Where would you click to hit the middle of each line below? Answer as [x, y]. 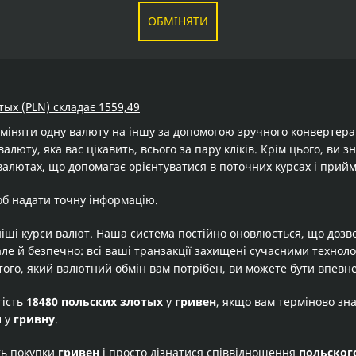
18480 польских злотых [95, 302]
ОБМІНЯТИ [178, 21]
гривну [34, 319]
